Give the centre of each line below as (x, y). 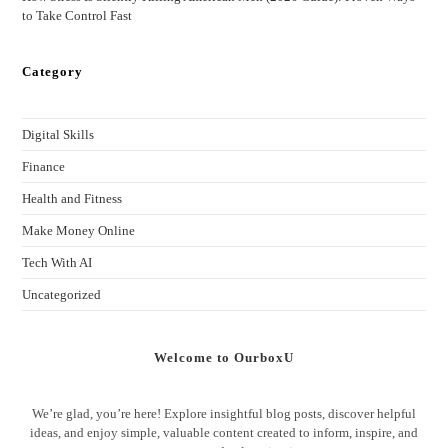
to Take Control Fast (77, 16)
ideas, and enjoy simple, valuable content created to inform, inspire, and (224, 433)
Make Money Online (79, 231)
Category (53, 72)
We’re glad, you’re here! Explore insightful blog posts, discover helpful (224, 414)
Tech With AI (57, 263)
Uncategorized (62, 295)
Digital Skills (58, 135)
